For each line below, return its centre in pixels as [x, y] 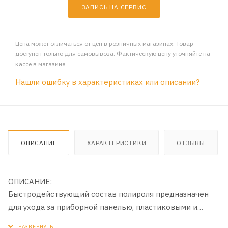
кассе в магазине [40, 64]
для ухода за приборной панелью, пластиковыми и [103, 207]
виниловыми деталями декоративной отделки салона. [110, 220]
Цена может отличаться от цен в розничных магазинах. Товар [104, 44]
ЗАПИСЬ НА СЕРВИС [114, 7]
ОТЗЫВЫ [191, 143]
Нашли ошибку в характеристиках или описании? [107, 82]
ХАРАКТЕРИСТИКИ [117, 143]
